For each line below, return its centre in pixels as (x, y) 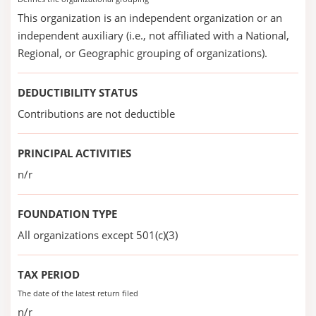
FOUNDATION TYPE (67, 214)
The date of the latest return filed (78, 293)
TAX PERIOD (49, 274)
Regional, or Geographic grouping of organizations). (142, 53)
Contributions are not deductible (96, 114)
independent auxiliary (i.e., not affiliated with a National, (153, 35)
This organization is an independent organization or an (150, 18)
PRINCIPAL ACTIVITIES (74, 153)
